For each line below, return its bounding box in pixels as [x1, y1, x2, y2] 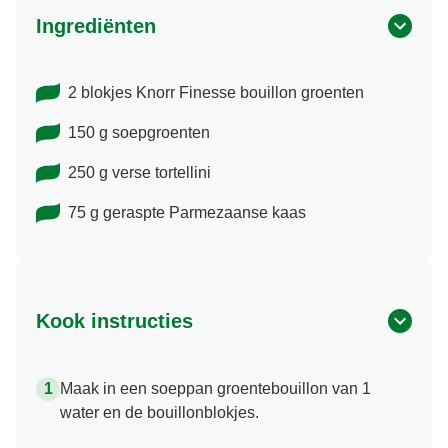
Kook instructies [36, 310, 193, 333]
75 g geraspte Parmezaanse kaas [68, 204, 306, 222]
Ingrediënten [36, 14, 156, 37]
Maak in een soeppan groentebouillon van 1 [60, 380, 371, 398]
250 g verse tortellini [68, 164, 211, 182]
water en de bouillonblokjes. [60, 404, 259, 422]
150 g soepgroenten [68, 124, 210, 142]
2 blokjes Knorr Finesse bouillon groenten [68, 84, 364, 102]
